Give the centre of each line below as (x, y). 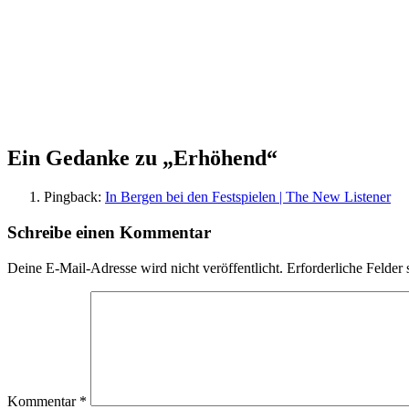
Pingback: (74, 197)
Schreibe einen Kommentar (109, 232)
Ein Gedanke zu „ (90, 158)
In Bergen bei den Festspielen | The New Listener (248, 197)
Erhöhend (220, 158)
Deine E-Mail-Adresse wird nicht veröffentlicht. (145, 267)
